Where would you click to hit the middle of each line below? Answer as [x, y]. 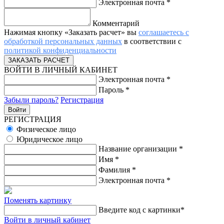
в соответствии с [152, 41]
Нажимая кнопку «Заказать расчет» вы [71, 32]
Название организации [139, 148]
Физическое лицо [46, 129]
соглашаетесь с [164, 32]
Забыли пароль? [31, 99]
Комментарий [116, 23]
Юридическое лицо [49, 139]
